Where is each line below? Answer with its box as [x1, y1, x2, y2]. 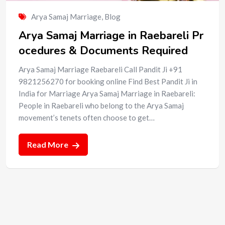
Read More [27, 139, 70, 149]
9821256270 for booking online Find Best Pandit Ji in [19, 76, 197, 86]
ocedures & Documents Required [19, 43, 188, 58]
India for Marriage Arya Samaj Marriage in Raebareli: [19, 88, 195, 98]
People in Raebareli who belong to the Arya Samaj [19, 100, 184, 110]
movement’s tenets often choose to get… [19, 113, 155, 122]
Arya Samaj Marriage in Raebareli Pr [19, 28, 203, 43]
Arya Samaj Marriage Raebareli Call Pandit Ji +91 [19, 64, 182, 74]
